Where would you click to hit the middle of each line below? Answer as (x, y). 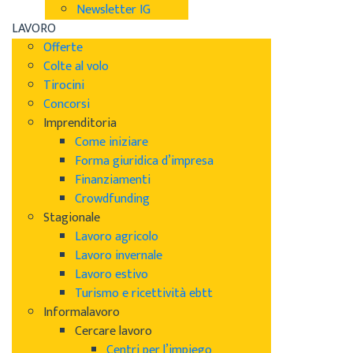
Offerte (63, 47)
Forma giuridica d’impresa (144, 161)
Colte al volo (76, 66)
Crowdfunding (112, 199)
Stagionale (72, 217)
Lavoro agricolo (117, 236)
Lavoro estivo (111, 274)
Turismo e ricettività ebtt (144, 293)
